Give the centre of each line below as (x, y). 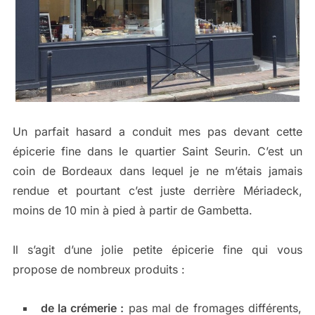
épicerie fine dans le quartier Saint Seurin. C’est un (157, 152)
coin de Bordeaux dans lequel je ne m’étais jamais (157, 171)
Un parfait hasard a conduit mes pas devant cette (157, 132)
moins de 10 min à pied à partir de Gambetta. (132, 211)
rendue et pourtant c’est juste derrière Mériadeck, (157, 191)
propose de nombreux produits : (98, 270)
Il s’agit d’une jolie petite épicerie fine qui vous (157, 250)
